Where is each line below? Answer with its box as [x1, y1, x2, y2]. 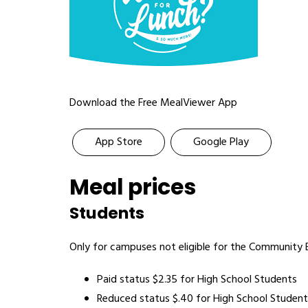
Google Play [192, 133, 249, 151]
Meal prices [69, 172, 196, 202]
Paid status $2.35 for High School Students [96, 271, 297, 289]
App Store [94, 133, 142, 151]
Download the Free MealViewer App [69, 94, 237, 112]
